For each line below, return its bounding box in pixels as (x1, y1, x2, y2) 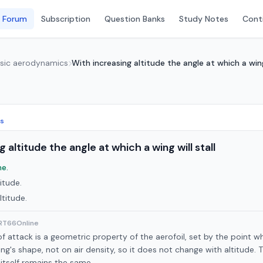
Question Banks (104, 14, 165, 24)
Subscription (41, 14, 90, 24)
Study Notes (179, 14, 228, 24)
